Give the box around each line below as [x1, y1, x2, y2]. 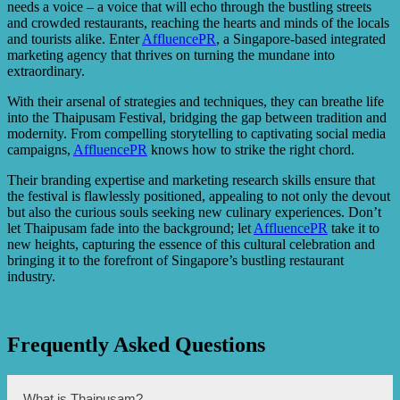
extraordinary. [7, 62, 85, 79]
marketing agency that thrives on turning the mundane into [7, 46, 335, 62]
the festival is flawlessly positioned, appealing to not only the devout [7, 187, 390, 204]
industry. [7, 268, 55, 284]
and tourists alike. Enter [7, 30, 142, 46]
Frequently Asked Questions [7, 332, 265, 356]
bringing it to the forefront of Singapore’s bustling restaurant [7, 252, 344, 268]
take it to [328, 220, 379, 236]
